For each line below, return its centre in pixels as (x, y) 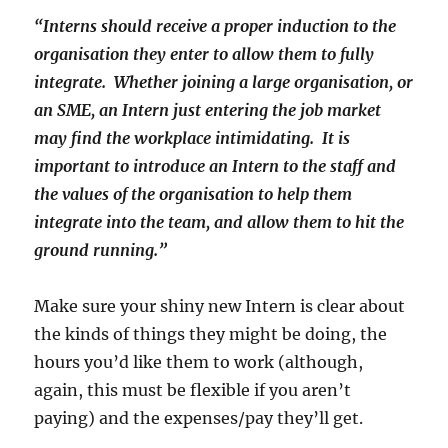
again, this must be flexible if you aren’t (193, 390)
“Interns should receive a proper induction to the (215, 26)
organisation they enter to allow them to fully (204, 54)
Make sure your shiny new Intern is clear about (220, 306)
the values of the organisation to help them (193, 194)
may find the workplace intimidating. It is (192, 138)
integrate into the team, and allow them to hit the (219, 222)
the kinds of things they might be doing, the (211, 334)
